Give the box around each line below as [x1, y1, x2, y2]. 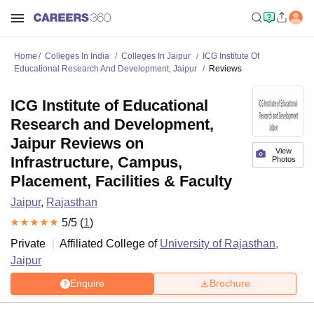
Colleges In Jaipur [121, 51, 191, 61]
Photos [271, 155, 296, 163]
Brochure [210, 278, 250, 289]
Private [11, 237, 46, 250]
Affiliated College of [60, 237, 160, 250]
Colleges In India [45, 51, 109, 61]
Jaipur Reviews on [11, 135, 144, 152]
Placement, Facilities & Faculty [11, 172, 232, 190]
